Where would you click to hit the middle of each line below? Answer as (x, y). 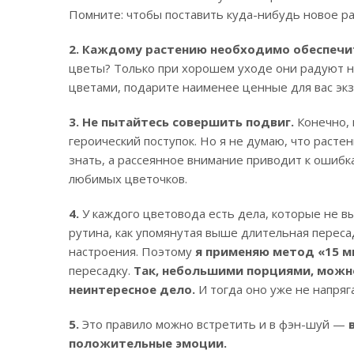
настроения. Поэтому (132, 251)
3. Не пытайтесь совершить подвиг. (181, 121)
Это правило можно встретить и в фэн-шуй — (214, 324)
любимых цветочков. (128, 178)
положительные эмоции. (148, 343)
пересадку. (101, 270)
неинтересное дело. (132, 289)
